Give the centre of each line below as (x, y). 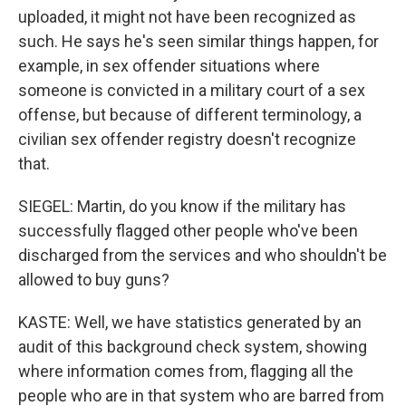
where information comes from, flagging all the (186, 371)
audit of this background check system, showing (193, 347)
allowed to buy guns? (94, 280)
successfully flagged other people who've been (188, 231)
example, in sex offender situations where (169, 66)
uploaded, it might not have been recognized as (187, 17)
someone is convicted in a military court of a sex (192, 90)
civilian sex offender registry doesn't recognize (187, 139)
